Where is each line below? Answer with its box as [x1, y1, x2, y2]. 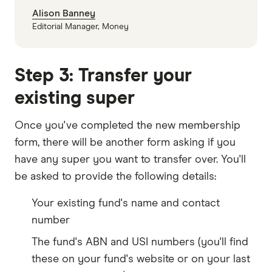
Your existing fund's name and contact [32, 197, 220, 209]
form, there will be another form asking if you [15, 137, 236, 148]
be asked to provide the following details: [15, 171, 216, 182]
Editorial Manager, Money [32, 22, 129, 31]
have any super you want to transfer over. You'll [15, 154, 246, 165]
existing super [15, 89, 135, 107]
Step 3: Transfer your [15, 66, 192, 85]
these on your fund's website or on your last [32, 253, 250, 265]
